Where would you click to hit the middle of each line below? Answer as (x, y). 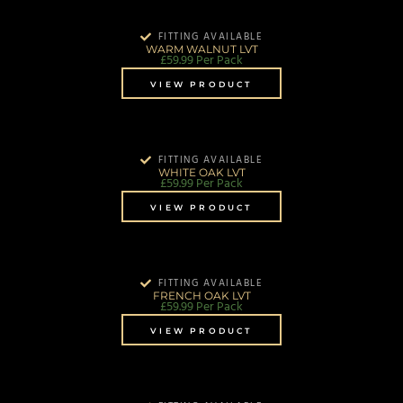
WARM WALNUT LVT (201, 49)
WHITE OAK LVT (201, 172)
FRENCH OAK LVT (201, 295)
